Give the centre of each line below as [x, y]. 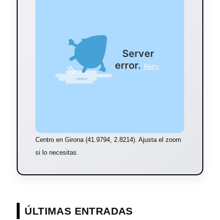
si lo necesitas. [57, 152]
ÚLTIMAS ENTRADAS [79, 211]
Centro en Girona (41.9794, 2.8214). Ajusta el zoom [109, 139]
